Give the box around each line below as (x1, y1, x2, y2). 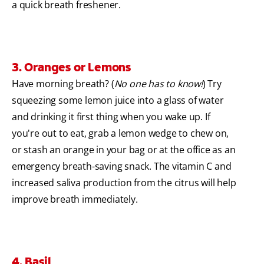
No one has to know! (114, 77, 203, 90)
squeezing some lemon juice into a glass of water (12, 93, 224, 107)
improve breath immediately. (12, 192, 138, 206)
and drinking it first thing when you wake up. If (12, 110, 210, 123)
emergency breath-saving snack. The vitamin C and (12, 159, 232, 173)
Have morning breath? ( (12, 77, 114, 90)
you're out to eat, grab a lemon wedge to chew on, (12, 126, 229, 140)
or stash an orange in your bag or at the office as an (12, 143, 236, 156)
